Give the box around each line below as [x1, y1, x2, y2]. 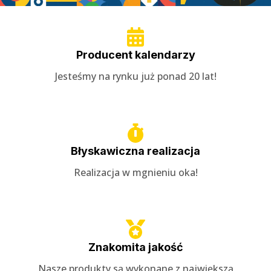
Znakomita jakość [88, 240, 183, 253]
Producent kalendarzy [76, 48, 195, 61]
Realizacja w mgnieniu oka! [73, 165, 198, 179]
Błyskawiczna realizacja [71, 144, 200, 157]
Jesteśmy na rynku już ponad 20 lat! [54, 69, 217, 83]
